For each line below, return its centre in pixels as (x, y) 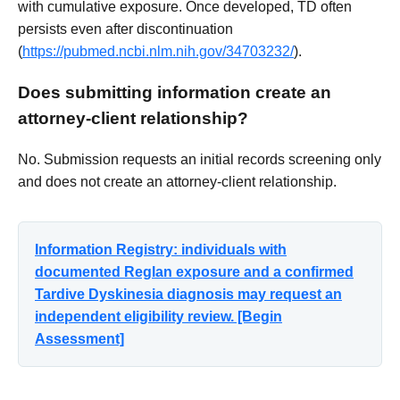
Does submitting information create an (175, 92)
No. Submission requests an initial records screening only (200, 159)
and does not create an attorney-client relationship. (177, 181)
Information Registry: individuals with (161, 249)
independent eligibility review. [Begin (158, 316)
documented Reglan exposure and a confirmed (194, 271)
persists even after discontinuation (125, 29)
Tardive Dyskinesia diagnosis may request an (188, 294)
